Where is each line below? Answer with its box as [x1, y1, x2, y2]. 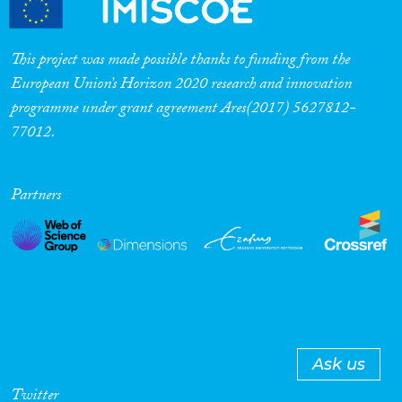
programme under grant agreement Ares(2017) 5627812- [11, 96, 356, 125]
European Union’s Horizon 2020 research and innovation [11, 72, 352, 100]
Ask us [312, 354, 365, 374]
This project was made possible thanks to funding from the [11, 48, 350, 76]
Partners [11, 183, 61, 212]
